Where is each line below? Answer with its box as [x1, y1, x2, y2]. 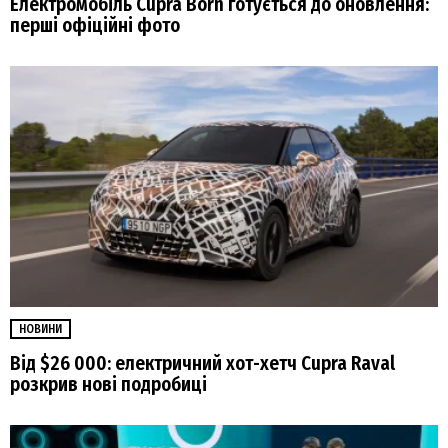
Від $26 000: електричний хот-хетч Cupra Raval [10, 351, 395, 375]
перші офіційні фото [10, 13, 180, 37]
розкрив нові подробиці [10, 372, 207, 396]
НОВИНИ [19, 321, 62, 336]
